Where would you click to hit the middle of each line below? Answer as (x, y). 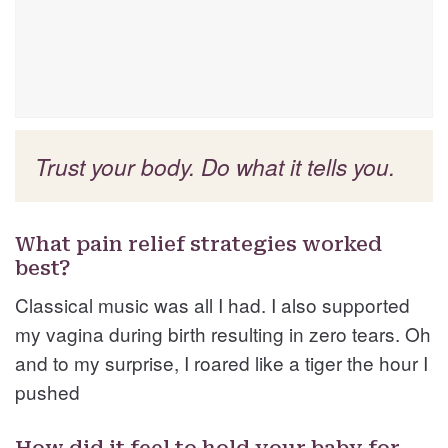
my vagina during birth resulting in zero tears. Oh (223, 334)
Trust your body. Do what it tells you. (215, 166)
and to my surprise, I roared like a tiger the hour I (221, 363)
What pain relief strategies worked (198, 244)
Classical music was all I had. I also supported (212, 305)
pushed (47, 392)
